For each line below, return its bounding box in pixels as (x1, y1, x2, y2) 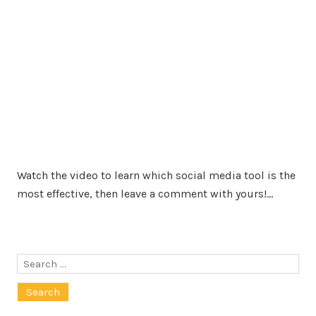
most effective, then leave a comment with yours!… (17, 187, 273, 201)
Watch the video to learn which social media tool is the (17, 169, 296, 183)
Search (16, 255, 51, 269)
